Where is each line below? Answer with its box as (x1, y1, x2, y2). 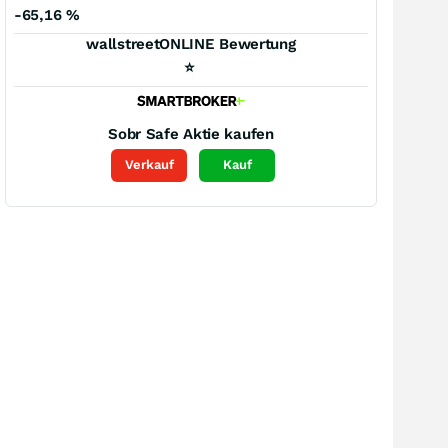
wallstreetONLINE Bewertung (86, 35, 296, 53)
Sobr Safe (108, 124, 179, 143)
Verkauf (124, 157, 174, 173)
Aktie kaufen (183, 124, 274, 143)
